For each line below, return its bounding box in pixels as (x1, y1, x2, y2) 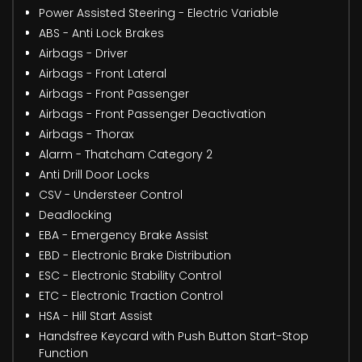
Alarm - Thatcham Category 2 (39, 145, 213, 162)
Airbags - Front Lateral (39, 65, 166, 82)
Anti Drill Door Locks (39, 166, 149, 183)
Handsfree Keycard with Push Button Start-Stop (39, 327, 309, 344)
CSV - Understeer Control (39, 186, 183, 203)
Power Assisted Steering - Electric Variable (39, 4, 279, 21)
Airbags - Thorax (39, 125, 133, 142)
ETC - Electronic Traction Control (39, 287, 223, 304)
